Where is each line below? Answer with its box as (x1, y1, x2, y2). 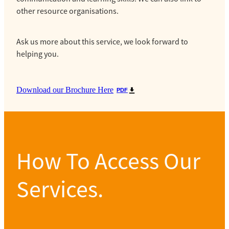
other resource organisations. (16, 6, 120, 16)
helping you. (16, 49, 59, 59)
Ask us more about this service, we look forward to (16, 36, 188, 47)
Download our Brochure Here (16, 85, 113, 94)
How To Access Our (16, 146, 200, 176)
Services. (16, 174, 103, 204)
